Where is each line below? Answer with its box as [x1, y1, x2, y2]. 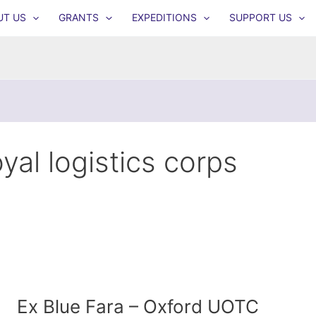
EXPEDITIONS [131, 11, 197, 24]
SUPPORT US [229, 11, 292, 24]
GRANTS [59, 11, 99, 24]
